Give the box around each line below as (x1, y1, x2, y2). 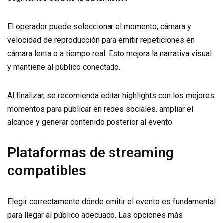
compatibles (7, 162, 86, 179)
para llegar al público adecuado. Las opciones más (7, 210, 183, 220)
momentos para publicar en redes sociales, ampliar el (7, 104, 193, 113)
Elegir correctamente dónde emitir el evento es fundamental (7, 197, 216, 206)
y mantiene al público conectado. (7, 62, 120, 72)
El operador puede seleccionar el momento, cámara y (7, 22, 191, 31)
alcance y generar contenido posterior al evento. (7, 117, 174, 127)
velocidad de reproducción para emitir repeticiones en (7, 35, 195, 45)
